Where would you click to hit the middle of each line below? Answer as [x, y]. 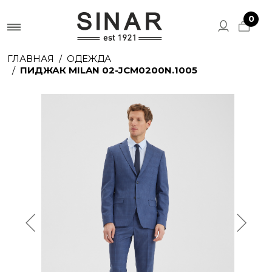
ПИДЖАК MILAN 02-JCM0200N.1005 [109, 70]
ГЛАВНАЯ [31, 59]
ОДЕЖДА [89, 59]
